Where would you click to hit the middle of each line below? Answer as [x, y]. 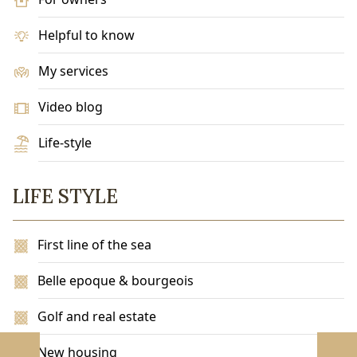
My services [73, 71]
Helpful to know [86, 35]
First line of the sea [95, 245]
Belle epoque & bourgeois [116, 281]
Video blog [71, 107]
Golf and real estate [97, 317]
